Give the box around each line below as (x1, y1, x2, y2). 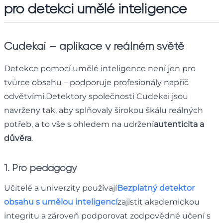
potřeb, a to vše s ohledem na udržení (4, 119, 154, 129)
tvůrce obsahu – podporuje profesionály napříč (4, 77, 189, 87)
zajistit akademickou (117, 197, 200, 207)
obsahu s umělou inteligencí (4, 197, 117, 207)
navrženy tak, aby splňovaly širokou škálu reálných (4, 105, 203, 115)
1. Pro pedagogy (4, 162, 77, 174)
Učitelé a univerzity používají (4, 183, 117, 193)
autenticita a (154, 119, 204, 129)
